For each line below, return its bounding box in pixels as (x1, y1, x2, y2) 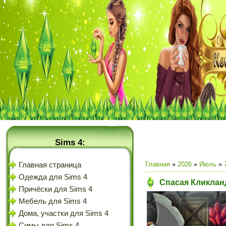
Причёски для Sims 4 (19, 185, 92, 193)
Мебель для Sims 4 (19, 197, 87, 205)
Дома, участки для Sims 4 (19, 209, 108, 217)
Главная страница (19, 161, 81, 169)
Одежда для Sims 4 (19, 173, 87, 181)
